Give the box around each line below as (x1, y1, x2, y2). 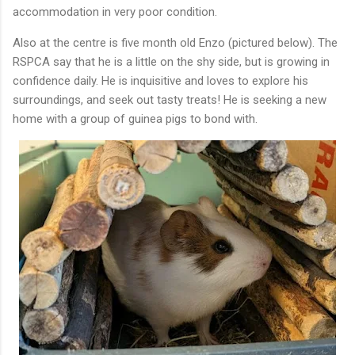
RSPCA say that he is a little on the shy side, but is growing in (13, 54, 330, 69)
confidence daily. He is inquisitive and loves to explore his (13, 73, 308, 88)
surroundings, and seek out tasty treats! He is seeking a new (13, 92, 326, 107)
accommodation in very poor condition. (13, 4, 217, 19)
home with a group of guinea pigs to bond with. (13, 111, 258, 126)
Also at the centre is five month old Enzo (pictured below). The (13, 35, 338, 50)
